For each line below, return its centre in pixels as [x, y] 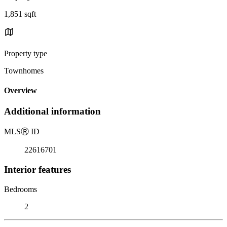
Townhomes [24, 70]
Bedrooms [21, 189]
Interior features [37, 169]
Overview [21, 91]
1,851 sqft [20, 14]
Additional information [52, 111]
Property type [26, 53]
